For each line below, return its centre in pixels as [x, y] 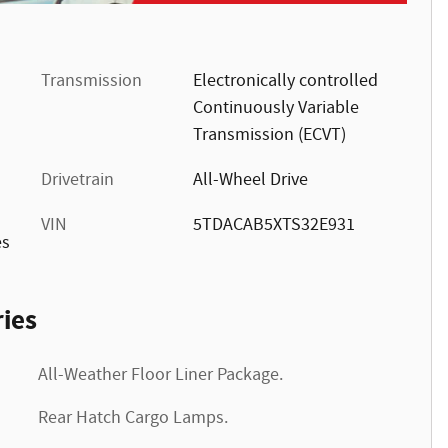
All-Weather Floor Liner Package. [160, 375]
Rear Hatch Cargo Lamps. [133, 418]
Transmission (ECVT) [269, 135]
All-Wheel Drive [250, 180]
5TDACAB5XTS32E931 [273, 225]
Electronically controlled [285, 81]
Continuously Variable [275, 108]
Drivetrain [77, 180]
